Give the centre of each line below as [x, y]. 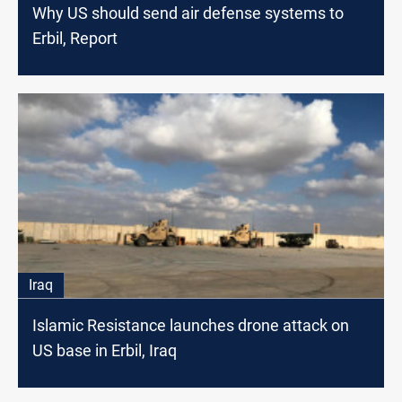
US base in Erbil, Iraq [105, 351]
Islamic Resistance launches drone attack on [191, 326]
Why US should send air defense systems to [188, 13]
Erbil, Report [75, 38]
